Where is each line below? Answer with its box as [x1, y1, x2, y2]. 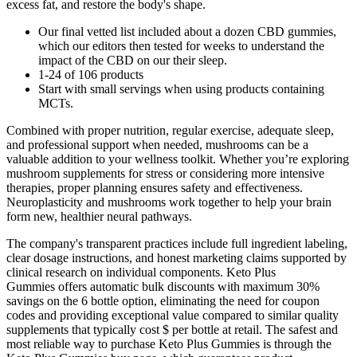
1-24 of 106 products [38, 67, 143, 81]
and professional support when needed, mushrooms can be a [6, 137, 308, 151]
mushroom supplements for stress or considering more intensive [6, 166, 324, 180]
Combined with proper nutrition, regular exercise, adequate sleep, [6, 123, 334, 137]
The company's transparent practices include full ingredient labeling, [6, 236, 347, 250]
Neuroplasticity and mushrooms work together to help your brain [6, 194, 331, 209]
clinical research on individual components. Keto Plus [6, 265, 276, 279]
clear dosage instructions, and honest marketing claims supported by [6, 250, 347, 265]
